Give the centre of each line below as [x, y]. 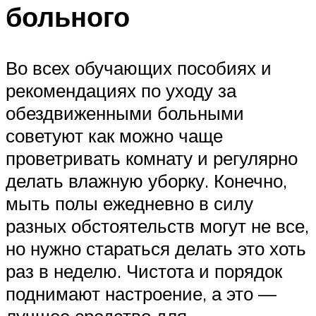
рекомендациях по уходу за [121, 91]
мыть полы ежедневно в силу [129, 203]
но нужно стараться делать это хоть [156, 249]
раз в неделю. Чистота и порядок [144, 271]
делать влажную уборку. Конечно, [146, 181]
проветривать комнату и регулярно [152, 158]
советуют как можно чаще [114, 136]
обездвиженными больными [125, 113]
